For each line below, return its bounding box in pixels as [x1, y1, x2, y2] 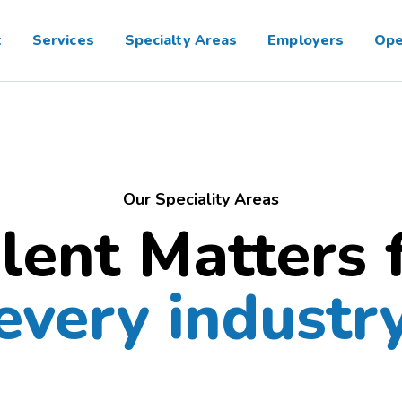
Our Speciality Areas [123, 188, 279, 210]
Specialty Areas [124, 31, 238, 50]
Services [31, 31, 94, 50]
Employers [267, 31, 345, 50]
